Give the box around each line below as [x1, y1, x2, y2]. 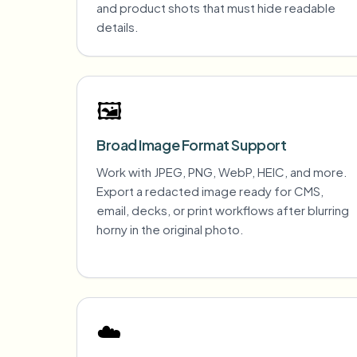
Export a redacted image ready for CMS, [96, 183, 324, 198]
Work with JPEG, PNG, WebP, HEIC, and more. [96, 164, 347, 179]
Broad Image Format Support [96, 135, 287, 154]
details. [96, 19, 139, 34]
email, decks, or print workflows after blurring [96, 202, 349, 218]
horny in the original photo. [96, 222, 244, 237]
